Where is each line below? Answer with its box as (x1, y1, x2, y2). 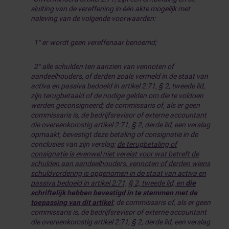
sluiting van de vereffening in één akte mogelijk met (31, 5, 190, 13)
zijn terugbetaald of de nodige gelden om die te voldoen (31, 91, 203, 100)
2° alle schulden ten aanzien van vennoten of (31, 62, 174, 71)
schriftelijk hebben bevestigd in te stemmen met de (31, 189, 197, 197)
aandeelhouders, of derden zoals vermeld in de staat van (31, 72, 208, 80)
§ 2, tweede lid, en (128, 179, 186, 187)
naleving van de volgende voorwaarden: (31, 14, 155, 22)
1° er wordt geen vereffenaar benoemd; (31, 38, 156, 47)
